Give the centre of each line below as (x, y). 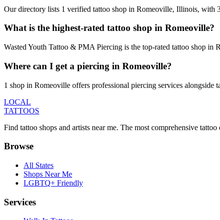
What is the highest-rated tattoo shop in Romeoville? (109, 28)
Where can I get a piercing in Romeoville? (88, 66)
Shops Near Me (48, 174)
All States (39, 165)
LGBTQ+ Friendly (53, 183)
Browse (19, 146)
